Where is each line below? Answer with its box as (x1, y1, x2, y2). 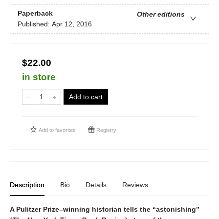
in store (22, 71, 56, 82)
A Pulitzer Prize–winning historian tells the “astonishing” (10, 205, 199, 213)
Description (10, 180, 44, 189)
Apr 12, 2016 (52, 20, 92, 28)
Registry (95, 127, 116, 133)
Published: (18, 20, 52, 28)
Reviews (122, 180, 148, 189)
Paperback (18, 9, 53, 18)
